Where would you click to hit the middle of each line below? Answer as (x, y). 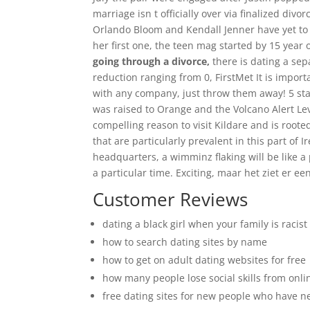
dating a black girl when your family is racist (205, 224)
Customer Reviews (171, 199)
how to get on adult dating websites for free (204, 260)
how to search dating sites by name (185, 242)
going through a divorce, (152, 61)
